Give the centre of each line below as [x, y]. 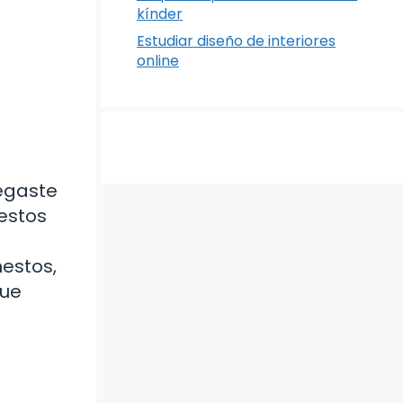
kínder [160, 14]
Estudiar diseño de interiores [236, 41]
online [158, 61]
